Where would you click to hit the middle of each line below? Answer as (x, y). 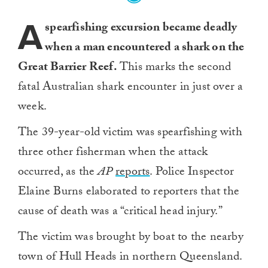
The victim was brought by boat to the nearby (131, 238)
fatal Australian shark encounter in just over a (131, 88)
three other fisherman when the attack (113, 153)
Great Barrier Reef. (68, 68)
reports (133, 173)
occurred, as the (58, 173)
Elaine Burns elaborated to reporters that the (129, 193)
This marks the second (174, 68)
